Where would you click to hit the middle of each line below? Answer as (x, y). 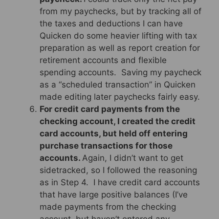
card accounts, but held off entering (114, 133)
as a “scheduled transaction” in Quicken (118, 84)
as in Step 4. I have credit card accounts (120, 182)
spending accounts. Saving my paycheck (120, 72)
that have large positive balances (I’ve (114, 194)
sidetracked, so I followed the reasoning (118, 170)
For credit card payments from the (110, 109)
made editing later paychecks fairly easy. (120, 97)
